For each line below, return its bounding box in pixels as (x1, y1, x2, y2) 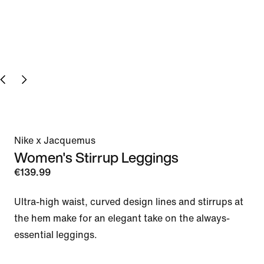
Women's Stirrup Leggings (14, 146, 179, 168)
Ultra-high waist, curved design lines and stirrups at (14, 196, 243, 207)
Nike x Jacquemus (14, 135, 95, 146)
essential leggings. (14, 229, 100, 240)
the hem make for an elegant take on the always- (14, 213, 230, 223)
